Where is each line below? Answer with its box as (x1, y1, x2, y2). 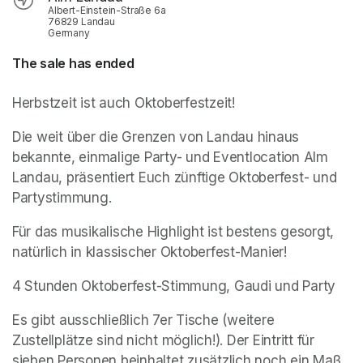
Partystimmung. (12, 190, 112, 207)
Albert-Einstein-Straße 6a (48, 4, 166, 17)
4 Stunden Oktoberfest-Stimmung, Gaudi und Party (12, 278, 336, 295)
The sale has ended (12, 55, 135, 72)
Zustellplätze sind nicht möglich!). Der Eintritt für (12, 332, 314, 349)
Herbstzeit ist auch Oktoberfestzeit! (12, 95, 235, 112)
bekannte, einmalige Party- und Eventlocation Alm (12, 149, 328, 166)
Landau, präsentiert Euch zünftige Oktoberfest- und (12, 169, 337, 186)
